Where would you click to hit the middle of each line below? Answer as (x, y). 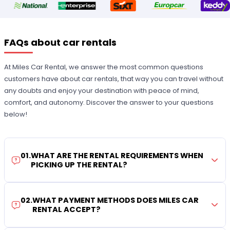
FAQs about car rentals (61, 43)
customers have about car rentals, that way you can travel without (114, 79)
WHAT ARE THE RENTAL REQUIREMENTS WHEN (117, 155)
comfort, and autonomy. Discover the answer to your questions (109, 102)
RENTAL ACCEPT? (67, 210)
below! (16, 114)
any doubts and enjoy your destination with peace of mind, (102, 90)
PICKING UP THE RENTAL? (79, 165)
